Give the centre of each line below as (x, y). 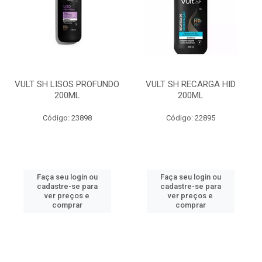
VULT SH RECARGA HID (190, 84)
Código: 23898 (67, 118)
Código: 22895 (190, 118)
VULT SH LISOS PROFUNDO (67, 84)
